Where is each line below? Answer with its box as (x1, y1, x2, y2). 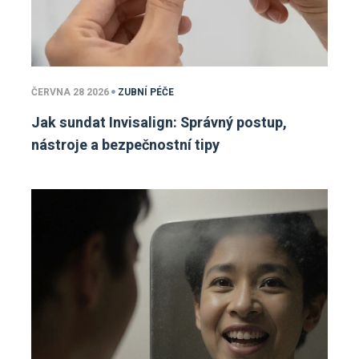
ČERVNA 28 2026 (31, 84, 109, 99)
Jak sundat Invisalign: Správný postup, (31, 111, 287, 134)
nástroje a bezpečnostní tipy (31, 134, 220, 156)
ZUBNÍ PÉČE (118, 84, 174, 99)
